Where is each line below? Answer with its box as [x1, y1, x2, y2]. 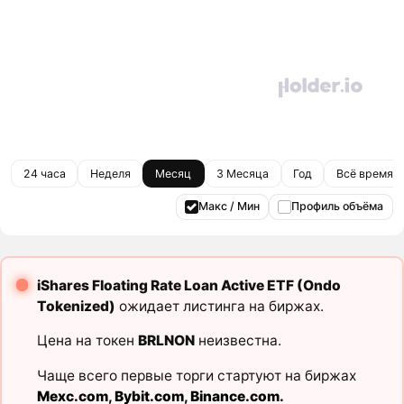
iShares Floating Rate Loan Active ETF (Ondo [36, 276, 341, 294]
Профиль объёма [291, 199, 384, 214]
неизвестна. [194, 332, 281, 350]
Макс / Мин [197, 199, 260, 214]
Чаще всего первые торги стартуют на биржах [36, 366, 356, 384]
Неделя [89, 166, 131, 180]
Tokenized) [36, 297, 115, 315]
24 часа [23, 166, 66, 180]
